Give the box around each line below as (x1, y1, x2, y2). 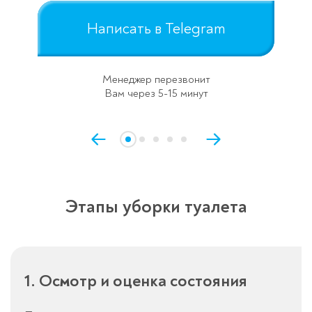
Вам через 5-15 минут (104, 86, 208, 101)
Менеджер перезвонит (102, 72, 210, 87)
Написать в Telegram (86, 19, 226, 39)
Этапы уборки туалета (65, 196, 247, 219)
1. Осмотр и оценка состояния (24, 271, 247, 292)
